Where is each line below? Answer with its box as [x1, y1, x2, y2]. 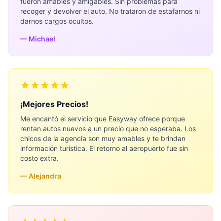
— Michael [20, 35, 55, 43]
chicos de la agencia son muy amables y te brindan [20, 134, 185, 143]
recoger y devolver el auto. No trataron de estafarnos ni [20, 7, 200, 15]
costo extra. [20, 154, 59, 162]
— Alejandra [20, 172, 61, 180]
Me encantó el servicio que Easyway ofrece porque [20, 114, 185, 123]
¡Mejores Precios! [20, 99, 88, 109]
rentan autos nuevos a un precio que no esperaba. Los [20, 124, 196, 133]
